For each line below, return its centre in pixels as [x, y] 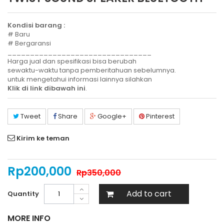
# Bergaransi [29, 43]
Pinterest [159, 116]
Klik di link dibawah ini [46, 88]
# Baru [19, 34]
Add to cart [149, 194]
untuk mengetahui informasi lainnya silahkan [80, 79]
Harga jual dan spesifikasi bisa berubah [72, 61]
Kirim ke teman [43, 138]
